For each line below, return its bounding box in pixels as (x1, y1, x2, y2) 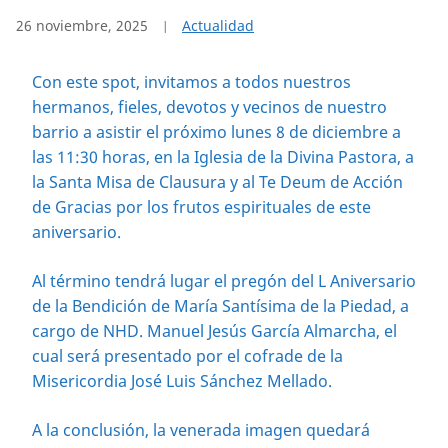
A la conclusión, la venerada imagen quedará (32, 418, 370, 441)
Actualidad (182, 15, 254, 35)
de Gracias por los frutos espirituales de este (32, 195, 371, 218)
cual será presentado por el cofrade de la (32, 344, 343, 367)
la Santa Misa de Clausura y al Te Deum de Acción (32, 170, 403, 193)
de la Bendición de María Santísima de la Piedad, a (32, 294, 409, 317)
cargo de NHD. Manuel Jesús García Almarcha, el (32, 319, 397, 342)
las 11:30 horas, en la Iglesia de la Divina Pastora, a (32, 145, 414, 168)
